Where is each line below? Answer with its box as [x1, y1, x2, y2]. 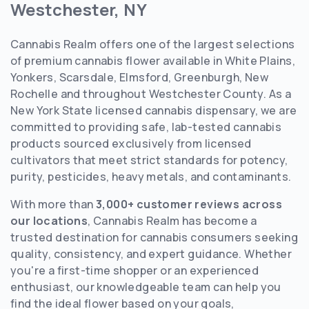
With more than [10, 196, 96, 212]
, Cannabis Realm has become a [88, 212, 257, 228]
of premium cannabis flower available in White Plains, [10, 52, 296, 68]
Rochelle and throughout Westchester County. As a [10, 86, 292, 101]
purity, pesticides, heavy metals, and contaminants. [10, 168, 292, 184]
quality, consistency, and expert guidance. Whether [10, 246, 292, 261]
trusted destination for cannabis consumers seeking [10, 229, 298, 245]
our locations [10, 212, 88, 228]
